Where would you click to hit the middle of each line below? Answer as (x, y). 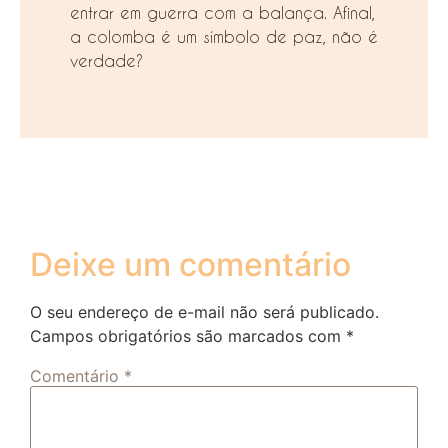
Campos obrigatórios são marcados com (188, 335)
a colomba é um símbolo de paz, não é (224, 37)
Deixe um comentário (190, 264)
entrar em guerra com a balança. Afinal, (222, 13)
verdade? (106, 61)
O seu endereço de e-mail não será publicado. (204, 311)
